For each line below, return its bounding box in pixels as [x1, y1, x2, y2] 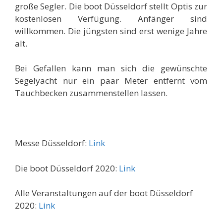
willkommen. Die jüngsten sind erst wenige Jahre [15, 25, 207, 37]
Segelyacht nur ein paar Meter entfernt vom [15, 75, 207, 87]
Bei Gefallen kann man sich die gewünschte [15, 62, 207, 74]
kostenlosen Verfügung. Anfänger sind [15, 12, 207, 24]
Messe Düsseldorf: [15, 137, 89, 149]
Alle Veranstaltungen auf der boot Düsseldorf [15, 187, 193, 199]
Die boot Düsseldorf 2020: [15, 162, 119, 174]
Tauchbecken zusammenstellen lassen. [15, 87, 167, 99]
